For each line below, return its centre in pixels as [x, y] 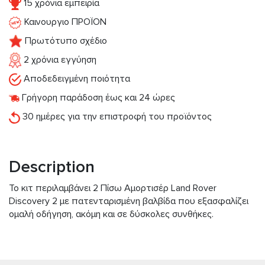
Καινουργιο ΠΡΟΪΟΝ [64, 22]
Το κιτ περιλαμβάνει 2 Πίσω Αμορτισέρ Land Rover [113, 188]
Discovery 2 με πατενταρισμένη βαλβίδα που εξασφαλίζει [129, 201]
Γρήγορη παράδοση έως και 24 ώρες [97, 98]
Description [52, 167]
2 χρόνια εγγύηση [59, 60]
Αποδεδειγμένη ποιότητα [76, 79]
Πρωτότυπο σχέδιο [65, 41]
